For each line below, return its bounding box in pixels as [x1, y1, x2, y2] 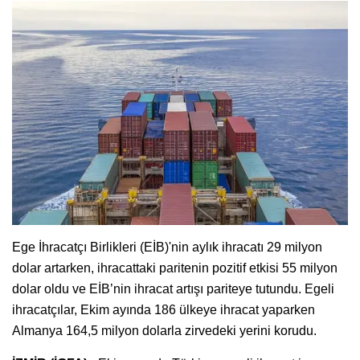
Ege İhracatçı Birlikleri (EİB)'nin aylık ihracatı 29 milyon [12, 239, 322, 254]
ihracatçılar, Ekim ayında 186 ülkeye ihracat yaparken [12, 302, 315, 317]
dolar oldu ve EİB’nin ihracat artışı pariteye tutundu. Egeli [12, 281, 334, 296]
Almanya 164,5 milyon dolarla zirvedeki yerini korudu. [12, 323, 317, 337]
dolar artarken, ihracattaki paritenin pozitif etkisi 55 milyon [12, 260, 337, 275]
